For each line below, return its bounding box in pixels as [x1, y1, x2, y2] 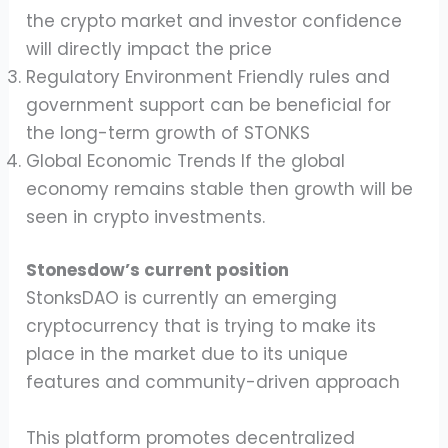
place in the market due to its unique [26, 342, 349, 367]
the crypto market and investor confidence [26, 8, 403, 33]
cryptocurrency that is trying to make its [26, 314, 377, 339]
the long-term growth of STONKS [26, 120, 311, 145]
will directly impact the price [26, 36, 273, 61]
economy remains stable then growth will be [26, 176, 414, 201]
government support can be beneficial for [26, 92, 392, 117]
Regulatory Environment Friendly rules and [26, 64, 391, 89]
